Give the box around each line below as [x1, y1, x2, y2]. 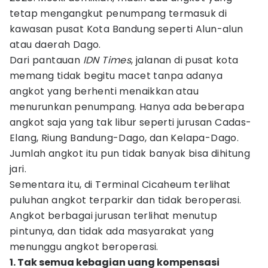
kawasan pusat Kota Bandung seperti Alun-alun [10, 22, 243, 36]
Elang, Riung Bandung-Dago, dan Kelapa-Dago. [10, 131, 239, 145]
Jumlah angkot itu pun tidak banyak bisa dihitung [10, 147, 251, 160]
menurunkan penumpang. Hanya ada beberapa [10, 100, 244, 114]
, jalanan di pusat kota [131, 53, 239, 67]
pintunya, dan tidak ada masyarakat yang [10, 224, 214, 238]
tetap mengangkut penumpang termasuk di [10, 7, 227, 20]
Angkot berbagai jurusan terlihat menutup [10, 209, 217, 223]
